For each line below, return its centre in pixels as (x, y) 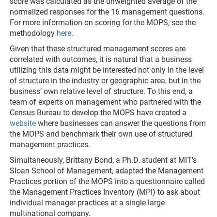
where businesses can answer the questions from (121, 123)
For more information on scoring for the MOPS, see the (103, 23)
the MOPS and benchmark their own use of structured (101, 134)
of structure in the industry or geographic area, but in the (105, 81)
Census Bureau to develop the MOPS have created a (98, 113)
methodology (33, 33)
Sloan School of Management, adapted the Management (107, 171)
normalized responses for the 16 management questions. (107, 12)
